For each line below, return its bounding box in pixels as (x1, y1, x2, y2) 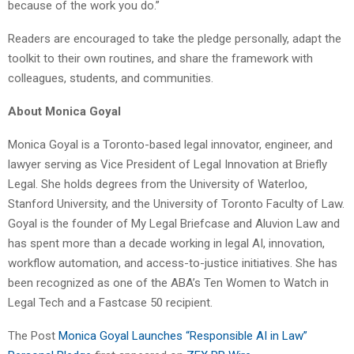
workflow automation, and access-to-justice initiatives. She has (8, 255, 337, 270)
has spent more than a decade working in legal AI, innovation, (8, 235, 325, 250)
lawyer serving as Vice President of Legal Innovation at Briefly (8, 156, 327, 171)
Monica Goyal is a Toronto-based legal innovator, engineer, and (8, 137, 333, 152)
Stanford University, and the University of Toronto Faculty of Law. (8, 196, 345, 211)
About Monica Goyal (8, 104, 121, 119)
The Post (8, 328, 58, 343)
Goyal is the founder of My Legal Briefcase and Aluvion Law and (8, 216, 340, 231)
